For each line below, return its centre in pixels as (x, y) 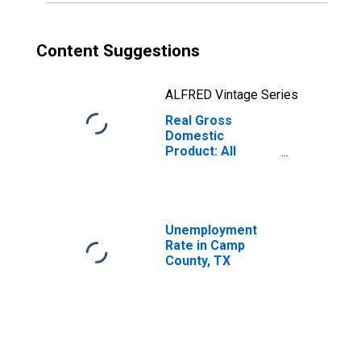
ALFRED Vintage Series (232, 95)
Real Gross (199, 120)
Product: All (201, 151)
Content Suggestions (118, 51)
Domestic (195, 136)
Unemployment (211, 230)
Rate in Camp (205, 245)
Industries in (203, 166)
